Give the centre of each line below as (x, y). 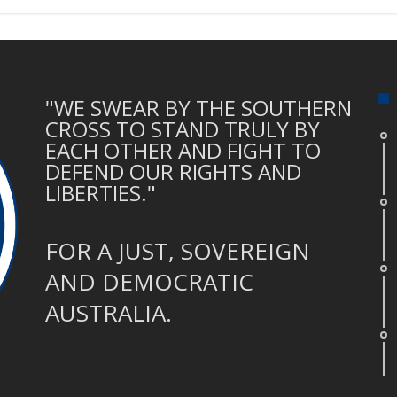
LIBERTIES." (100, 192)
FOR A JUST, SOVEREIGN (177, 250)
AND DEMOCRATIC (149, 281)
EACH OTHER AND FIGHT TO (183, 150)
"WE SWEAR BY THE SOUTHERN (198, 107)
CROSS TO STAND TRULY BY (182, 128)
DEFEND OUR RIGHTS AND (173, 171)
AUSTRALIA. (108, 312)
